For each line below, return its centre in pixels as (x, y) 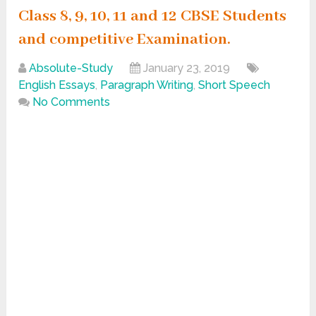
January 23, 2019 (187, 68)
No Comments (72, 102)
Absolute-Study (71, 68)
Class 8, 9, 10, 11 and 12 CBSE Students (153, 17)
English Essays (57, 85)
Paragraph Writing (147, 85)
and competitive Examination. (125, 40)
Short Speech (235, 85)
